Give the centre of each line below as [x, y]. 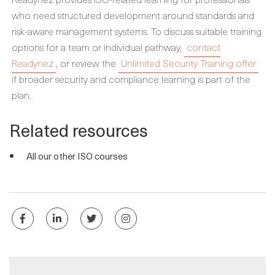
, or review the [87, 63]
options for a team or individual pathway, [98, 47]
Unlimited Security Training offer [188, 63]
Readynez [33, 63]
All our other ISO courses [77, 156]
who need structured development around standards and [133, 15]
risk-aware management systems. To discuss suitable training [137, 31]
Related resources [79, 130]
